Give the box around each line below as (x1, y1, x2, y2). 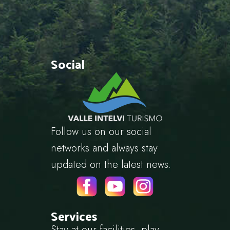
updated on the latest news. (51, 157, 171, 172)
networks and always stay (51, 141, 158, 156)
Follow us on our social (51, 124, 151, 140)
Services (51, 204, 97, 227)
